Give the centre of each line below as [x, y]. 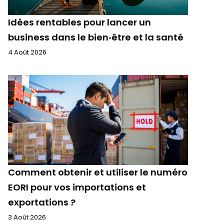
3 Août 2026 [27, 217]
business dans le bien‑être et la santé [96, 37]
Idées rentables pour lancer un [79, 22]
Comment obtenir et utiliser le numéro [98, 172]
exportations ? [42, 202]
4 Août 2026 [27, 52]
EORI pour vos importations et [77, 187]
